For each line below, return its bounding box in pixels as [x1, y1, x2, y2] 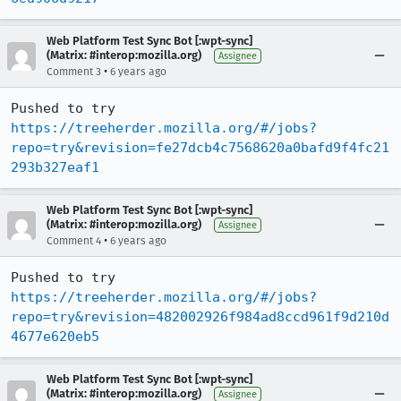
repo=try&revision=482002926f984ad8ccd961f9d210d [11, 308, 389, 325]
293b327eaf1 [11, 158, 99, 175]
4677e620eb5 [11, 328, 99, 345]
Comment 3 [47, 64, 101, 78]
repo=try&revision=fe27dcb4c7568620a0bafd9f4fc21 [11, 139, 389, 156]
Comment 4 [47, 234, 101, 247]
